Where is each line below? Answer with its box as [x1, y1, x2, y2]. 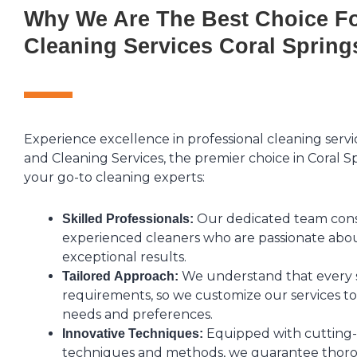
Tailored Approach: [62, 269, 178, 283]
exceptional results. [62, 249, 186, 265]
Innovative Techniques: [62, 327, 203, 340]
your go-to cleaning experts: [24, 170, 205, 185]
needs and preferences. [62, 307, 213, 322]
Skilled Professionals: [62, 212, 194, 226]
